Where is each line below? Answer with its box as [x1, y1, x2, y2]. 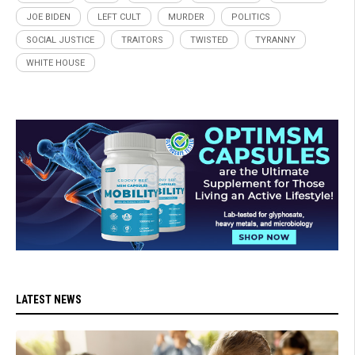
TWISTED [190, 34, 228, 45]
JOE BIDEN [26, 11, 71, 22]
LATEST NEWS [16, 292, 82, 306]
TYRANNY [255, 34, 296, 45]
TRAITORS [121, 34, 163, 45]
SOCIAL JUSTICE [26, 34, 94, 45]
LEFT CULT [97, 11, 141, 22]
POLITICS [231, 11, 270, 22]
